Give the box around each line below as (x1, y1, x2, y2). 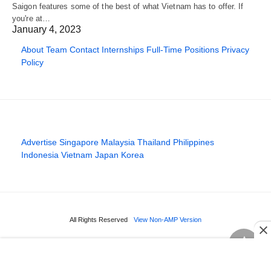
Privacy (221, 44, 249, 54)
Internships (102, 44, 144, 54)
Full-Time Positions (146, 44, 219, 54)
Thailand (137, 137, 171, 147)
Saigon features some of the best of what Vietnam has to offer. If (12, 1, 244, 11)
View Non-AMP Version (134, 215, 201, 223)
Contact (70, 44, 99, 54)
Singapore (59, 137, 99, 147)
